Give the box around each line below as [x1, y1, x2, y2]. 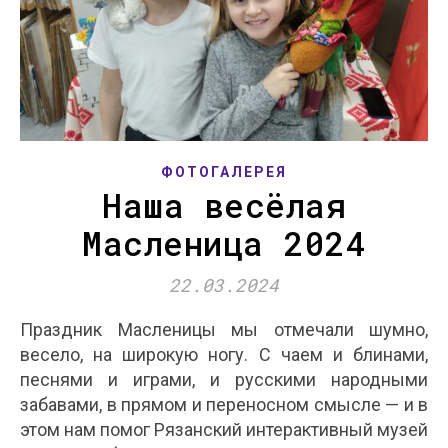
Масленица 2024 [82, 221, 366, 266]
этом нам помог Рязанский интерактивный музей [20, 419, 428, 441]
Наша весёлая [102, 183, 346, 228]
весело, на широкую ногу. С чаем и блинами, [20, 344, 428, 366]
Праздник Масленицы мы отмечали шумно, [20, 319, 33, 341]
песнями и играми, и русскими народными [20, 369, 428, 391]
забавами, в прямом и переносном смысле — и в [20, 394, 428, 416]
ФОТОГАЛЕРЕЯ [161, 164, 287, 181]
